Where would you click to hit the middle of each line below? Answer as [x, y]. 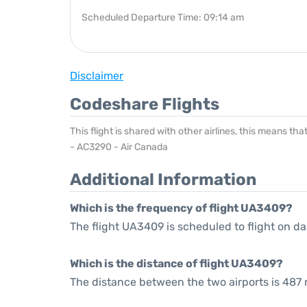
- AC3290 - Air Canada [119, 147]
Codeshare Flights [145, 104]
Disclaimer [97, 76]
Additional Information [163, 180]
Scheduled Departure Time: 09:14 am [163, 17]
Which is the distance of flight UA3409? [176, 263]
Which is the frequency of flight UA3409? [181, 208]
